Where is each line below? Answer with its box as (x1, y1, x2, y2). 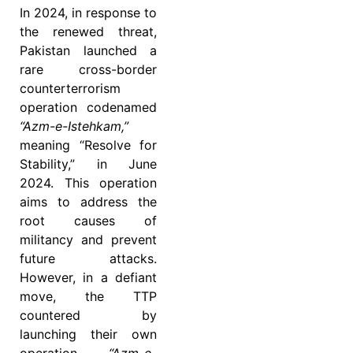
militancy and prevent (20, 231, 157, 247)
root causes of (20, 212, 157, 229)
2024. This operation (20, 174, 157, 191)
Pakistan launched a (20, 42, 157, 58)
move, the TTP (20, 288, 157, 304)
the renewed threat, (20, 23, 157, 39)
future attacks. (20, 250, 157, 266)
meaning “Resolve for (20, 136, 157, 153)
